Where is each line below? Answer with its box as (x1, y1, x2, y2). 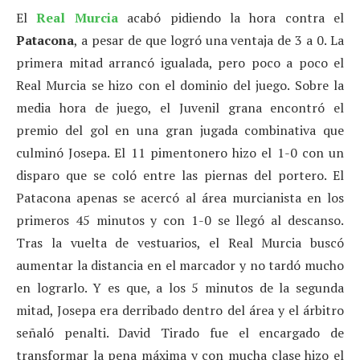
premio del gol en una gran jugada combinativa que (16, 121, 344, 140)
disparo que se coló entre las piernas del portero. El (16, 166, 344, 185)
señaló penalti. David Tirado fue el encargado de (16, 324, 344, 342)
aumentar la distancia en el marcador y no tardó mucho (16, 256, 344, 275)
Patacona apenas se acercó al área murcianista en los (16, 189, 344, 207)
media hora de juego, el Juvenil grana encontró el (16, 99, 344, 117)
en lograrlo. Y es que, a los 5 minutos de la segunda (16, 279, 344, 297)
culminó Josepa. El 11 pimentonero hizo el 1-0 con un (16, 144, 344, 162)
